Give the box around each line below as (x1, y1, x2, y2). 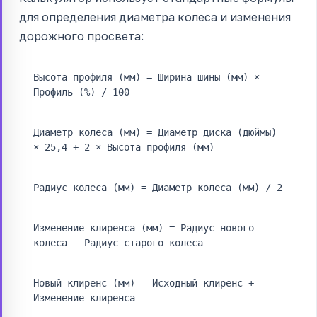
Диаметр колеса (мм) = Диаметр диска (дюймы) (33, 127, 277, 139)
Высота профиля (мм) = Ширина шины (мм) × (33, 71, 260, 83)
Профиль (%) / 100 (33, 86, 129, 98)
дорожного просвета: (19, 29, 144, 44)
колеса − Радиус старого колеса (33, 237, 203, 249)
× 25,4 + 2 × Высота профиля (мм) (33, 142, 214, 154)
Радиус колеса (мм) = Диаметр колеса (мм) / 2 (33, 182, 282, 194)
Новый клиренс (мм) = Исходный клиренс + (33, 277, 254, 289)
